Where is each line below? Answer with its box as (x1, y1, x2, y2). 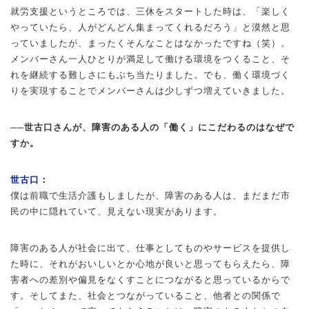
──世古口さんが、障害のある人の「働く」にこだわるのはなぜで (10, 121, 295, 132)
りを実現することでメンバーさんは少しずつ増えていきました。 (10, 85, 290, 96)
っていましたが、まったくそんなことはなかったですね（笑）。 (10, 37, 290, 48)
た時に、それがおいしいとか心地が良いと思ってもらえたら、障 (10, 258, 290, 269)
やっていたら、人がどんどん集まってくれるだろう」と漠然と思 (10, 21, 290, 32)
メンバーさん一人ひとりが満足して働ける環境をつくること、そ (10, 53, 290, 64)
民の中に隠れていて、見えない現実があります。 (10, 206, 223, 217)
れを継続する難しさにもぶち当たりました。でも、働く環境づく (10, 69, 290, 80)
